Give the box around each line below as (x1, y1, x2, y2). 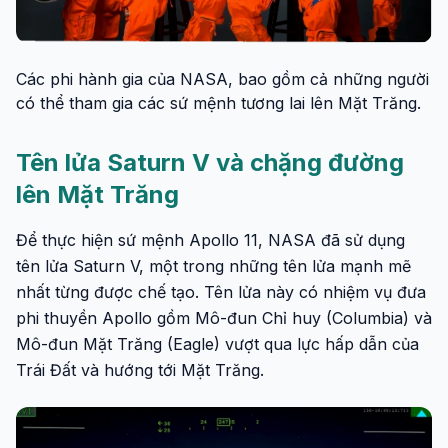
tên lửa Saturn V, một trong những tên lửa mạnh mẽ (16, 256, 411, 277)
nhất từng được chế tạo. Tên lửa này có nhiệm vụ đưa (16, 282, 426, 303)
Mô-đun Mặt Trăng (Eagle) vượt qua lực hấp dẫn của (16, 334, 419, 355)
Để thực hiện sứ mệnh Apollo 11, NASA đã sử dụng (16, 230, 405, 251)
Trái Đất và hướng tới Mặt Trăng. (16, 360, 264, 381)
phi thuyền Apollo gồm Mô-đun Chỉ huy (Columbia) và (16, 308, 432, 329)
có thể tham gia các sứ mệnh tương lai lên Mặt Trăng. (16, 93, 421, 114)
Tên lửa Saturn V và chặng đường (16, 148, 404, 178)
